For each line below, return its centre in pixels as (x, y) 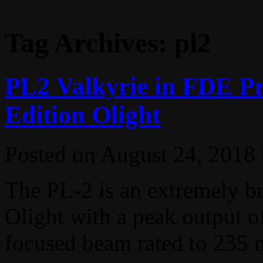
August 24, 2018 (178, 154)
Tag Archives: (90, 43)
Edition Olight (82, 114)
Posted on (50, 154)
